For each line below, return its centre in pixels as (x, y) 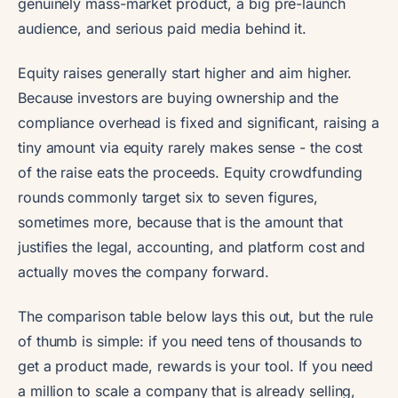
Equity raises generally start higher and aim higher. (185, 72)
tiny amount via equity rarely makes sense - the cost (191, 147)
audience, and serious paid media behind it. (163, 28)
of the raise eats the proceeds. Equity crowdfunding (190, 172)
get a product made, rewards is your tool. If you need (196, 366)
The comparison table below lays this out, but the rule (196, 316)
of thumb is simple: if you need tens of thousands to (191, 341)
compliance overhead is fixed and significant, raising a (199, 122)
